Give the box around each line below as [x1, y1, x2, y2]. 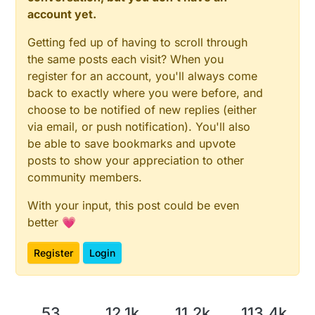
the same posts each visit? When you [27, 51, 224, 66]
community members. [27, 169, 143, 184]
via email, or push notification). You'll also [27, 119, 251, 134]
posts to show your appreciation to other [27, 153, 245, 167]
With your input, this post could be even [27, 198, 240, 212]
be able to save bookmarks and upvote [27, 136, 236, 150]
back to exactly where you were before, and [27, 85, 264, 100]
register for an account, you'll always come [27, 68, 258, 83]
